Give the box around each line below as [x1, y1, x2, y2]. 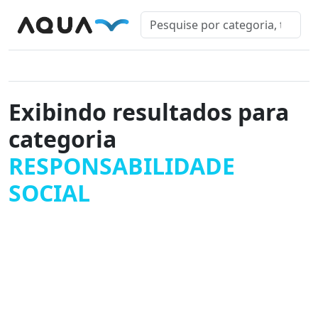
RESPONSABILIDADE [9, 150, 235, 181]
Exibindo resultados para [9, 97, 289, 127]
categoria [9, 124, 116, 154]
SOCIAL [9, 177, 90, 208]
